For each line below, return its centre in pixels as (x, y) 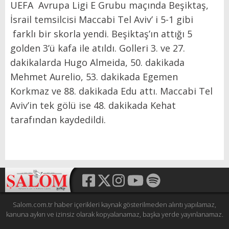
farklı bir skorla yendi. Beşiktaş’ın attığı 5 (102, 34)
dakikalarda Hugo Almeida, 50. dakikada (97, 62)
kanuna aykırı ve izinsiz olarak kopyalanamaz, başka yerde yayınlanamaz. (114, 214)
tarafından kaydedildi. (58, 120)
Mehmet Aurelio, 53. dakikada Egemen (94, 77)
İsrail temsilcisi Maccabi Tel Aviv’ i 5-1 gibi (102, 19)
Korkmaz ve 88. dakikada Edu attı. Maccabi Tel (111, 91)
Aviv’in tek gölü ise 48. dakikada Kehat (93, 105)
